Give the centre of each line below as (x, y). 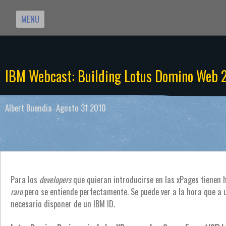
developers (56, 179)
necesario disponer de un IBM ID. (63, 204)
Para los (25, 179)
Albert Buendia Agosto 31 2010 (55, 108)
